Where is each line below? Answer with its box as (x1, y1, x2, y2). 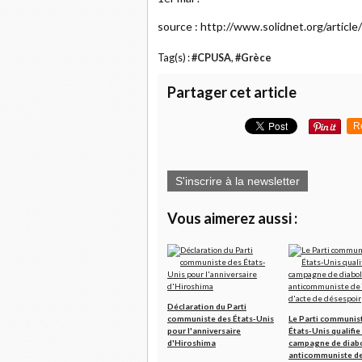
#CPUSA (192, 52, 231, 64)
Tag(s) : (158, 52, 192, 64)
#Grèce (235, 52, 271, 64)
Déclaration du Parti (167, 301, 246, 311)
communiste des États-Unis (167, 314, 274, 323)
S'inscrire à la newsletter (175, 175, 300, 187)
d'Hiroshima (167, 338, 216, 347)
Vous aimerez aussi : (167, 209, 297, 227)
